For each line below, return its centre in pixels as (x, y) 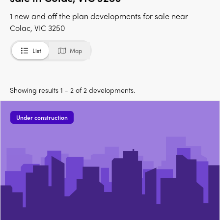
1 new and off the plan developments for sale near (99, 16)
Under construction (42, 118)
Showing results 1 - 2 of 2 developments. (72, 90)
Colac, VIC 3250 (38, 28)
